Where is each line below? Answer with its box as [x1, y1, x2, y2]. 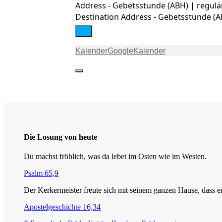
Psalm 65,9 [24, 169, 58, 178]
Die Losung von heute [24, 133, 97, 142]
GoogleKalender [108, 46, 166, 55]
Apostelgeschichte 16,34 [24, 203, 101, 212]
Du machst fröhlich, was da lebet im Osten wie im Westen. [24, 152, 207, 161]
